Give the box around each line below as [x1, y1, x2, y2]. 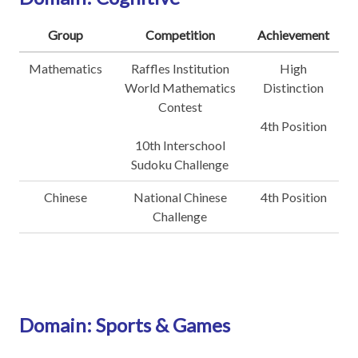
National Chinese [133, 189, 227, 205]
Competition [145, 27, 215, 42]
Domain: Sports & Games [19, 313, 230, 336]
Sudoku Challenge [131, 157, 229, 172]
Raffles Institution [130, 61, 229, 76]
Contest [157, 99, 202, 114]
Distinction [263, 80, 324, 95]
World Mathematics [124, 80, 236, 95]
